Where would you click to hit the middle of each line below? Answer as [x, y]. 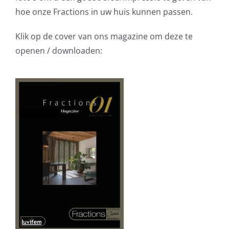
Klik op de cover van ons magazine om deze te [104, 36]
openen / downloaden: [59, 50]
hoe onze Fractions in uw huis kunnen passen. [104, 12]
